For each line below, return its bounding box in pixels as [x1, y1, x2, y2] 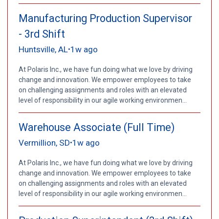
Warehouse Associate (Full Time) [18, 121, 175, 133]
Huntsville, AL [18, 44, 68, 54]
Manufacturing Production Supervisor [18, 12, 192, 24]
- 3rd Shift [18, 27, 65, 40]
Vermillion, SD [18, 137, 70, 148]
